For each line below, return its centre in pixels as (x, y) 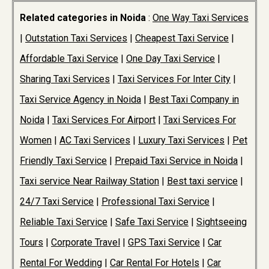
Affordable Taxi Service (69, 59)
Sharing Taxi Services (65, 79)
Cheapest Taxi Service (182, 38)
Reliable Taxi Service (64, 222)
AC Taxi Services (95, 141)
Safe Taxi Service (152, 222)
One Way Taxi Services (201, 18)
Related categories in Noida (83, 18)
